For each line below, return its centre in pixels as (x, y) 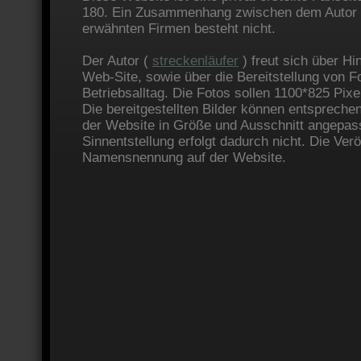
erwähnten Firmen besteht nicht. (179, 29)
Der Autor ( (117, 61)
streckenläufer (195, 61)
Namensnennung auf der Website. (184, 158)
